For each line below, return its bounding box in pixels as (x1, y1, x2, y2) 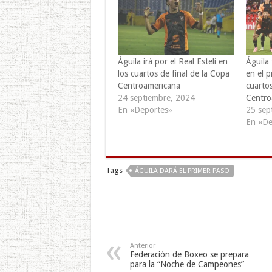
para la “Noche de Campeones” (129, 259, 244, 269)
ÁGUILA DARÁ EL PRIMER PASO (134, 166, 229, 175)
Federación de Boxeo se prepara (129, 249, 249, 259)
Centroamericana (117, 80, 183, 90)
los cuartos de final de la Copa (117, 68, 229, 78)
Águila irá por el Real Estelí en (117, 56, 228, 66)
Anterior (129, 241, 155, 250)
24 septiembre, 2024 (117, 92, 195, 103)
